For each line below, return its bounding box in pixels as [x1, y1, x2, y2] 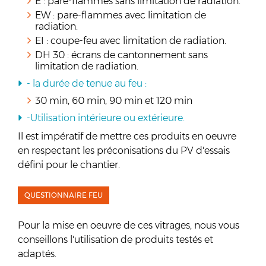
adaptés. [18, 248, 56, 259]
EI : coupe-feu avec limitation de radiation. [35, 35, 226, 46]
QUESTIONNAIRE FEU [24, 191, 103, 199]
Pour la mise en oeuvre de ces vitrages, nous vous [18, 220, 239, 231]
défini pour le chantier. [18, 159, 120, 170]
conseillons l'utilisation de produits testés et [18, 234, 213, 245]
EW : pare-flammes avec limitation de [35, 9, 206, 21]
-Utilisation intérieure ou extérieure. [27, 112, 185, 123]
